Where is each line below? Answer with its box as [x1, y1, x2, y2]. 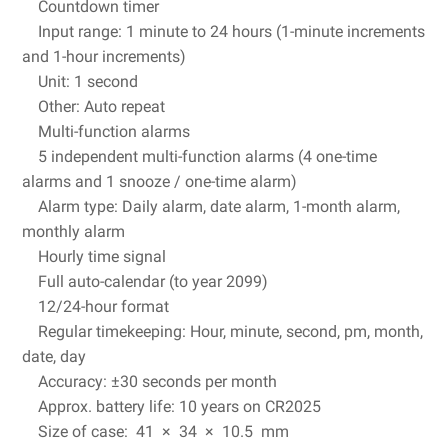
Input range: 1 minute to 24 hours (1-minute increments [22, 22, 425, 41]
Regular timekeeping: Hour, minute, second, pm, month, [22, 322, 423, 341]
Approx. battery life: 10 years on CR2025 [22, 397, 321, 416]
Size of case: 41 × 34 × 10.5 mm [22, 422, 289, 441]
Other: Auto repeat [22, 97, 165, 116]
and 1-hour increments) [22, 47, 186, 66]
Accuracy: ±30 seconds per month [22, 372, 277, 391]
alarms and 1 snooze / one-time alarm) [22, 172, 297, 191]
